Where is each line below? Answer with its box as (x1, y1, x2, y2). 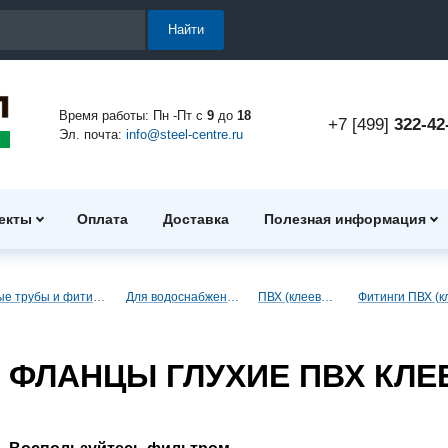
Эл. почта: (58, 126, 126, 142)
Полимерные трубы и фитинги (92, 289, 105, 304)
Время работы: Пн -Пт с (58, 107, 207, 123)
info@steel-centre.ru (125, 126, 243, 142)
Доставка (162, 211, 229, 228)
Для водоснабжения (227, 289, 240, 304)
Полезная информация (263, 211, 426, 228)
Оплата (77, 211, 129, 228)
